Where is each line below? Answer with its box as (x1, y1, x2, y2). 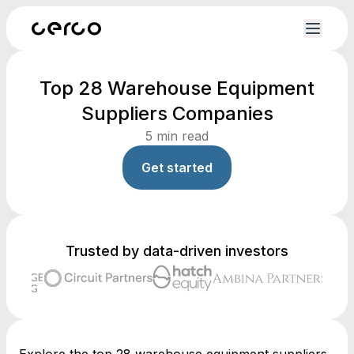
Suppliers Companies (81, 102, 273, 125)
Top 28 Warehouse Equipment (40, 77, 314, 100)
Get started (141, 160, 213, 175)
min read (153, 128, 209, 144)
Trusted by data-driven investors (66, 243, 288, 259)
